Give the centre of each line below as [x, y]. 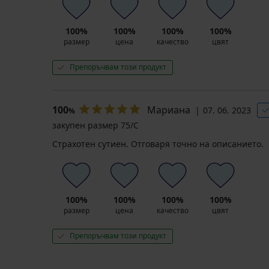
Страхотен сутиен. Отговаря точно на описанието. [158, 144]
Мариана [169, 110]
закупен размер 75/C [95, 125]
